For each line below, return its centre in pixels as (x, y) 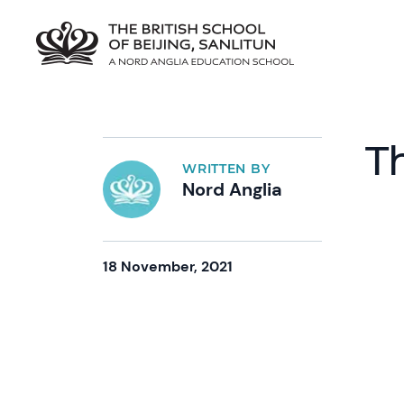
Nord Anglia (233, 189)
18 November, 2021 (168, 266)
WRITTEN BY (226, 169)
